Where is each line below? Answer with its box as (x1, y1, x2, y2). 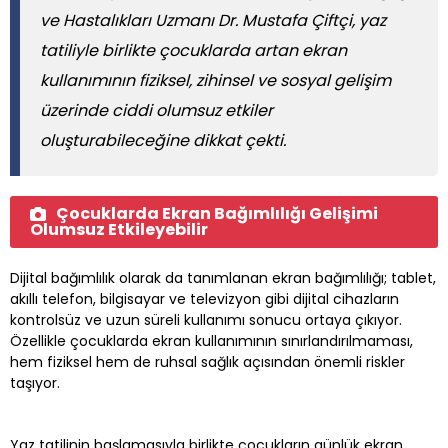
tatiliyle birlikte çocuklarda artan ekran (40, 38, 347, 62)
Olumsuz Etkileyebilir (30, 217, 208, 241)
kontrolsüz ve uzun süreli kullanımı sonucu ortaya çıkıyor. (10, 309, 402, 330)
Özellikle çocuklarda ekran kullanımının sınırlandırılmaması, (10, 330, 413, 351)
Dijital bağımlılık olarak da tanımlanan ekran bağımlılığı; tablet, (10, 267, 436, 288)
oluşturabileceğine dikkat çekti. (40, 128, 286, 152)
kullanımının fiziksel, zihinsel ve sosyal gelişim (40, 68, 391, 92)
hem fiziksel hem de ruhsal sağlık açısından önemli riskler (10, 351, 405, 372)
